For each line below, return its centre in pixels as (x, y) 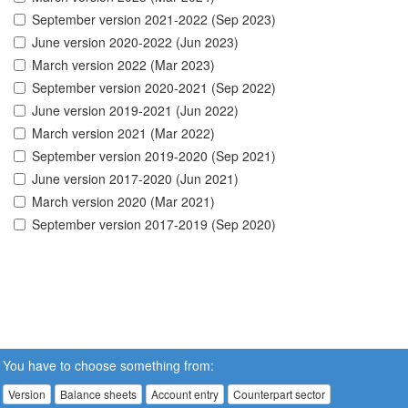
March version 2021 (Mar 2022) (123, 133)
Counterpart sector (279, 394)
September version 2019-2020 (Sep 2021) (154, 156)
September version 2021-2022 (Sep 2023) (154, 20)
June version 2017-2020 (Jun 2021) (135, 179)
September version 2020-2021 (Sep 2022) (154, 88)
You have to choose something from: (108, 365)
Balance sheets (98, 394)
